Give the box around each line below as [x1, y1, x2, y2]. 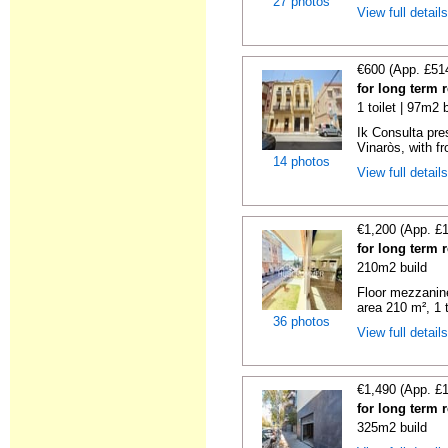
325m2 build [357, 420, 428, 435]
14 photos [273, 154, 330, 169]
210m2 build [357, 260, 428, 275]
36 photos [273, 314, 330, 329]
